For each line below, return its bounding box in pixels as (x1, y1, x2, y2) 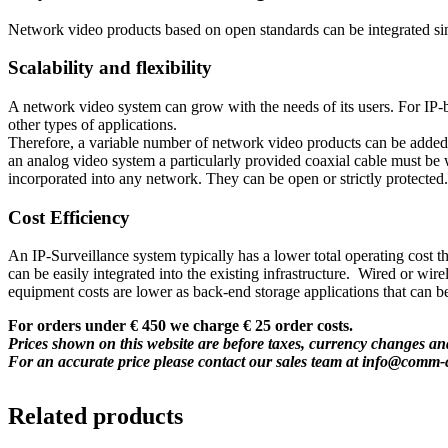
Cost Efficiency (8, 206, 130, 228)
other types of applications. (8, 115, 177, 133)
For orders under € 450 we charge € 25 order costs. (8, 317, 353, 335)
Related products (8, 403, 183, 430)
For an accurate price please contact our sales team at (8, 353, 362, 371)
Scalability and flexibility (8, 57, 212, 79)
